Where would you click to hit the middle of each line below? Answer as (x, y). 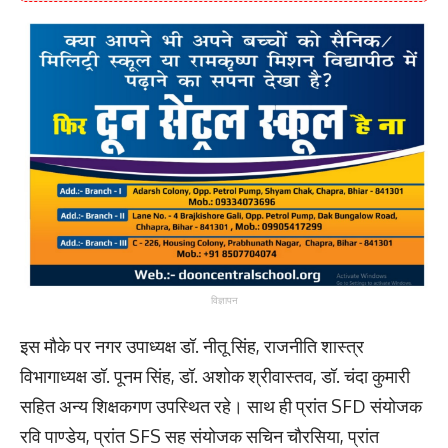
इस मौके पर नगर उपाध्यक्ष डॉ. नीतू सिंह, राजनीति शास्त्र (192, 346)
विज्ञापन (224, 301)
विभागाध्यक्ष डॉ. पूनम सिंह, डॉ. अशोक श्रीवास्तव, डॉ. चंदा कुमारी (215, 376)
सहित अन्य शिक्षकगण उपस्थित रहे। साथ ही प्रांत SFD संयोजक (221, 406)
